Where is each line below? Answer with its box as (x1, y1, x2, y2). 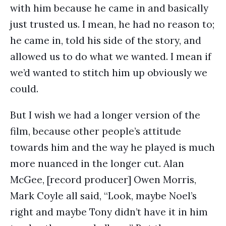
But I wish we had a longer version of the (10, 109, 200, 121)
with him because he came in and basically (10, 2, 208, 14)
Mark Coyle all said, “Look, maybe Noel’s (10, 190, 197, 202)
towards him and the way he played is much (10, 141, 215, 153)
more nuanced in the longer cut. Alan (10, 157, 184, 169)
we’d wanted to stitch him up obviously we (10, 67, 207, 79)
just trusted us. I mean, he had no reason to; (10, 18, 214, 30)
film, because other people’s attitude (10, 125, 181, 137)
